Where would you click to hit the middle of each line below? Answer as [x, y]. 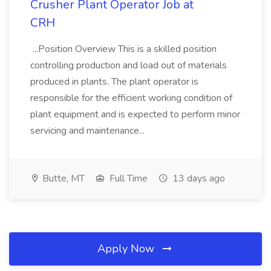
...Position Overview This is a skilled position [123, 49]
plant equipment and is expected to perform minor [135, 114]
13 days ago [198, 178]
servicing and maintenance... [89, 131]
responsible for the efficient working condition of [131, 98]
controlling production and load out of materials [129, 65]
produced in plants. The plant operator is [114, 82]
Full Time [127, 178]
